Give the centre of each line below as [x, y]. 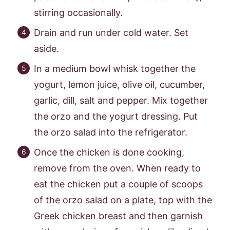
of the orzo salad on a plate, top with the [123, 200]
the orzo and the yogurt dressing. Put [116, 116]
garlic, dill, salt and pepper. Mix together [121, 100]
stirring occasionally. [78, 12]
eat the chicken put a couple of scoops [118, 184]
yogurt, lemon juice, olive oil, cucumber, [119, 84]
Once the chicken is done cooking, [109, 152]
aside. [46, 48]
